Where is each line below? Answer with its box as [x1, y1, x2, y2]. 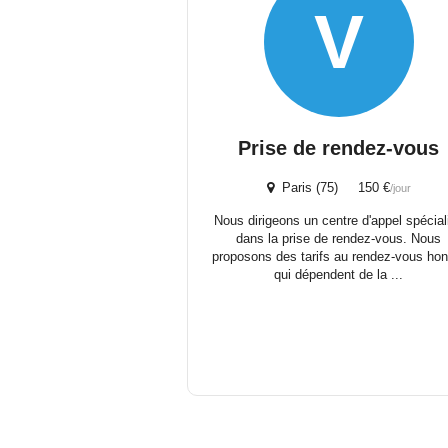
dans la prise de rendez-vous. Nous [236, 231, 442, 246]
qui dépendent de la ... [274, 267, 404, 282]
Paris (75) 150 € [273, 180, 390, 195]
